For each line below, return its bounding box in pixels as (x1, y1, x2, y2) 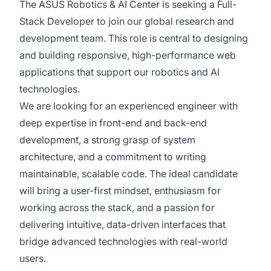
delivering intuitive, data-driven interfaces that (19, 218, 226, 230)
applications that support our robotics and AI (19, 66, 220, 78)
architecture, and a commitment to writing (19, 151, 206, 163)
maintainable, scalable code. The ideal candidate (19, 168, 238, 180)
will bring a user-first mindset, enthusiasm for (19, 184, 221, 197)
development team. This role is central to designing (19, 32, 248, 44)
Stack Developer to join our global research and (19, 15, 234, 27)
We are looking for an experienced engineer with (19, 100, 238, 112)
